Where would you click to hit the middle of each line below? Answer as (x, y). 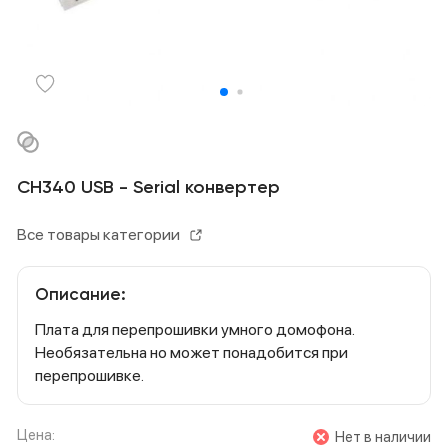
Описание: (80, 295)
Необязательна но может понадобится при (191, 352)
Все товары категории (98, 234)
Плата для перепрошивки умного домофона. (194, 329)
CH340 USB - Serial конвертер (148, 188)
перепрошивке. (89, 375)
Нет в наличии (383, 437)
